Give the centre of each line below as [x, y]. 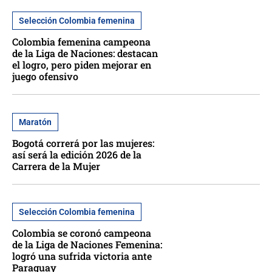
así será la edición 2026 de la [77, 155]
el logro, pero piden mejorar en [82, 65]
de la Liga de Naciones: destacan [85, 53]
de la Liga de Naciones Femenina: [87, 244]
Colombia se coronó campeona [82, 233]
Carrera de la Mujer [56, 166]
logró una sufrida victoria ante [82, 256]
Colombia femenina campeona [81, 42]
